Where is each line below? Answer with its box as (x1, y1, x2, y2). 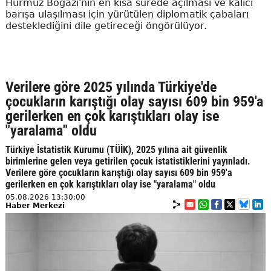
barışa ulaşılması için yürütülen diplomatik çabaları (5, 8, 249, 21)
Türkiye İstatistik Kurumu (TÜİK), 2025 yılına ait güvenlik (5, 144, 227, 156)
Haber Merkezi (5, 201, 65, 211)
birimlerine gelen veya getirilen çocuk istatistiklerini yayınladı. (5, 155, 250, 168)
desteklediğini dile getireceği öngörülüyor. (5, 20, 207, 32)
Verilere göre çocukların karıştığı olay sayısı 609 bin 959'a (5, 167, 232, 179)
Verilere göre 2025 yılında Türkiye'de (5, 79, 217, 96)
